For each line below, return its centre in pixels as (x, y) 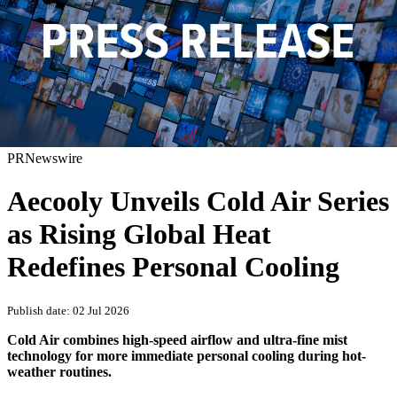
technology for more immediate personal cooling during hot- (187, 356)
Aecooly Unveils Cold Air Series (198, 201)
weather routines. (59, 372)
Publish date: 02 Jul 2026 (68, 311)
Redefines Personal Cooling (173, 267)
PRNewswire (45, 158)
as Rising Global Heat (139, 234)
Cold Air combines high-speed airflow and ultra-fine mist (177, 340)
